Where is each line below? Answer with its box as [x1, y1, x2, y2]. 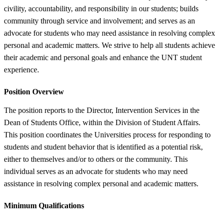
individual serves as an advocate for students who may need [4, 167, 188, 175]
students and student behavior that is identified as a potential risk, [4, 142, 203, 151]
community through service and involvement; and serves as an [4, 16, 195, 25]
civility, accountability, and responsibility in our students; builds [4, 4, 198, 13]
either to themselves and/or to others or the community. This [4, 154, 188, 163]
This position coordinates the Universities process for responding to [4, 130, 211, 139]
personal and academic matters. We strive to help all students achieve [4, 41, 215, 49]
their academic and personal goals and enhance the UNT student [4, 53, 202, 62]
